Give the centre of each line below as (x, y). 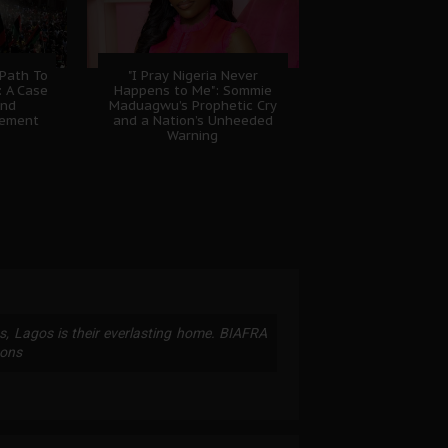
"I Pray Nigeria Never (192, 76)
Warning (193, 136)
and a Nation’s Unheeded (192, 121)
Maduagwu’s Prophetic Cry (192, 106)
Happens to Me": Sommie (192, 91)
